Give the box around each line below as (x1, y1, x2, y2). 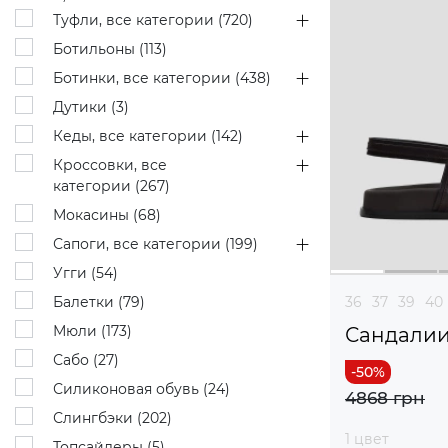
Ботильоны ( (53, 39, 144, 58)
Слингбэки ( (53, 408, 142, 427)
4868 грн (345, 388, 425, 409)
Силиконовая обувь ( (53, 379, 208, 398)
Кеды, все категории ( (53, 126, 216, 145)
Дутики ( (53, 97, 116, 116)
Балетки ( (53, 292, 123, 311)
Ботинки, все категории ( (53, 68, 240, 87)
